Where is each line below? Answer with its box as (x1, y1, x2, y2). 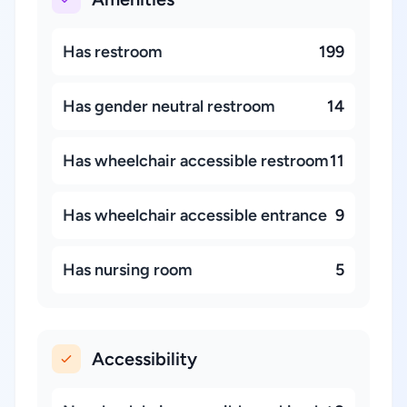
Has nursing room (63, 260, 193, 280)
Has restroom (63, 42, 163, 62)
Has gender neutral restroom (63, 96, 275, 116)
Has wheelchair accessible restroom (63, 151, 329, 171)
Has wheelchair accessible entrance (63, 205, 327, 225)
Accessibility (92, 348, 197, 370)
